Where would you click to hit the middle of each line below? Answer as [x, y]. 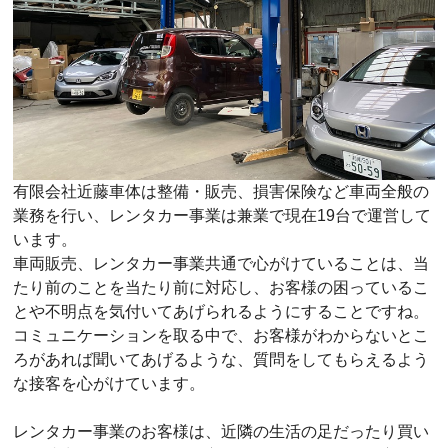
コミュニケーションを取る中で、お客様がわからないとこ [221, 336]
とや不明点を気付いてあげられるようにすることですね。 [221, 312]
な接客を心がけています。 [109, 384]
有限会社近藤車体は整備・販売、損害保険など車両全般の [221, 192]
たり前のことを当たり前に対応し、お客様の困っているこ [221, 288]
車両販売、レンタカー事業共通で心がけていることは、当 [221, 264]
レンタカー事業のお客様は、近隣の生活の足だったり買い [221, 432]
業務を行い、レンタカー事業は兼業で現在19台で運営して [222, 216]
